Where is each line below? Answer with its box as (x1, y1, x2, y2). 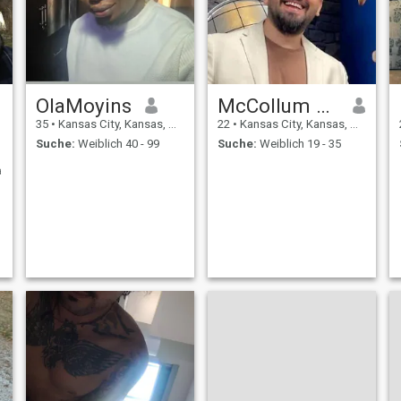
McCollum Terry (315, 93, 330, 117)
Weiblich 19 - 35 (256, 137, 341, 151)
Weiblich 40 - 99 (74, 137, 159, 151)
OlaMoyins (35, 93, 132, 117)
